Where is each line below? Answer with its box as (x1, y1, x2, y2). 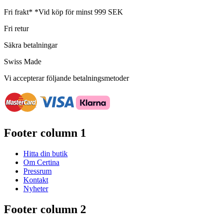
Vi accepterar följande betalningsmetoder (4, 74, 129, 83)
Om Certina (23, 158, 59, 166)
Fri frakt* (4, 8, 35, 17)
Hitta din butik (23, 149, 68, 158)
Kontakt (23, 175, 48, 184)
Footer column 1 (4, 126, 86, 139)
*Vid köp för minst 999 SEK (35, 8, 123, 17)
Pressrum (23, 166, 52, 175)
